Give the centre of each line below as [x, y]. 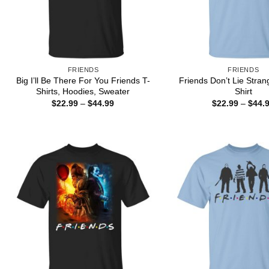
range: [126, 111]
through [128, 128]
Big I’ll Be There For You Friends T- [83, 80]
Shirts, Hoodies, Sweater [83, 91]
